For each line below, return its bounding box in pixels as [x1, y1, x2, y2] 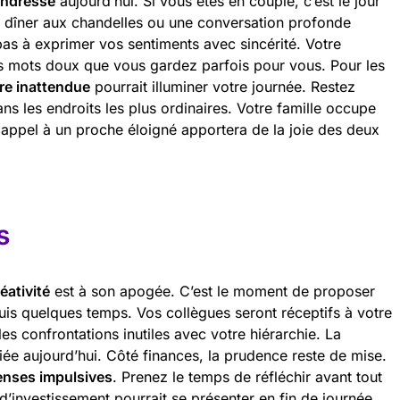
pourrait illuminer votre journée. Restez [90, 78, 355, 96]
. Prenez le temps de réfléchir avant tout [112, 368, 382, 386]
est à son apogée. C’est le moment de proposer [50, 282, 375, 300]
